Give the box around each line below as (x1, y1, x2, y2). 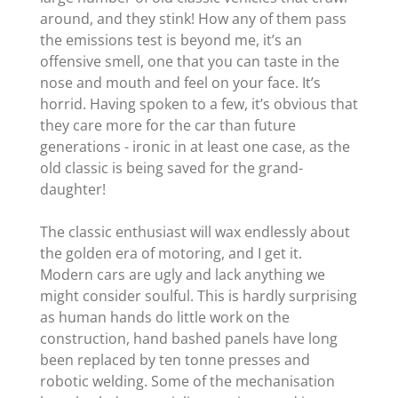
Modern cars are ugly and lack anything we (39, 265, 325, 285)
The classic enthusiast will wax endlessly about (39, 222, 350, 243)
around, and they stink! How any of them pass (39, 9, 346, 29)
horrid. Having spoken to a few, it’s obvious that (39, 94, 358, 115)
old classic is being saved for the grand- (39, 158, 303, 179)
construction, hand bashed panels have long (39, 329, 338, 349)
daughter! (39, 179, 106, 200)
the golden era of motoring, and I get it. (39, 243, 302, 264)
